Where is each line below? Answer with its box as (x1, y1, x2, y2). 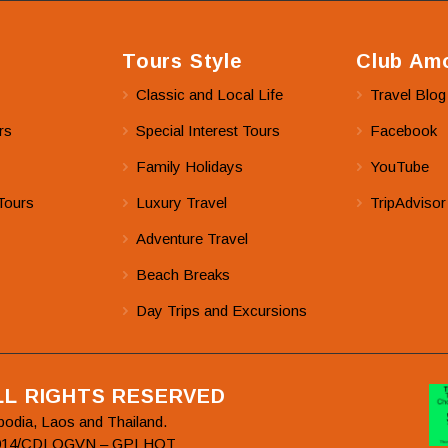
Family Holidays (136, 157, 243, 175)
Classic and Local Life (136, 85, 283, 103)
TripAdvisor (370, 193, 446, 211)
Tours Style (122, 50, 243, 72)
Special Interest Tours (136, 121, 280, 139)
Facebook (370, 121, 437, 139)
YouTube (370, 157, 429, 175)
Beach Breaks (136, 265, 230, 283)
